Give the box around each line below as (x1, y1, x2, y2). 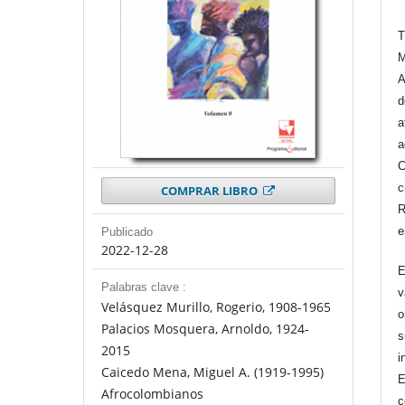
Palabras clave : (100, 280, 186, 295)
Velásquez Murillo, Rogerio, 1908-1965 (100, 298, 331, 316)
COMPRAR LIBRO (160, 183, 260, 200)
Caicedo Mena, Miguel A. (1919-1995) (100, 363, 324, 381)
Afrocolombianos (100, 385, 203, 403)
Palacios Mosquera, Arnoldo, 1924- (100, 320, 309, 338)
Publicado (100, 225, 153, 240)
